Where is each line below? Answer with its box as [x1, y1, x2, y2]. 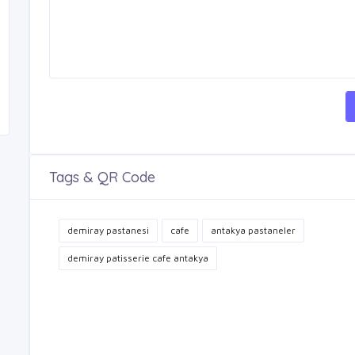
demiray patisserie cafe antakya [67, 252, 208, 265]
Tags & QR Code [49, 168, 155, 187]
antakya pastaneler [211, 224, 296, 237]
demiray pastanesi [67, 224, 149, 237]
